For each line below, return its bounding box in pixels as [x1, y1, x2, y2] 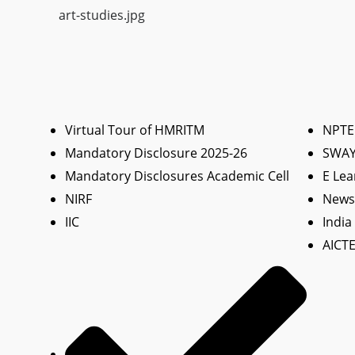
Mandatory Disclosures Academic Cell [65, 166, 289, 185]
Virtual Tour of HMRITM [65, 120, 204, 139]
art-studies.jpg [59, 6, 145, 24]
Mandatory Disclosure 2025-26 [65, 143, 247, 162]
